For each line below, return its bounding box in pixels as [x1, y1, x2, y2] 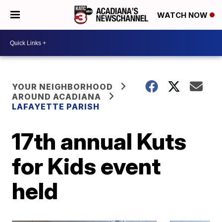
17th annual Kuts [12, 127, 187, 155]
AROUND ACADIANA [12, 92, 102, 102]
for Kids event [12, 152, 161, 180]
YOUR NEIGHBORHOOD [12, 82, 113, 92]
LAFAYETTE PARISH [12, 102, 100, 111]
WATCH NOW [157, 10, 210, 20]
